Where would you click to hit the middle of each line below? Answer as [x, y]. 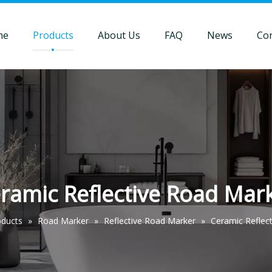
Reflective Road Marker [149, 221]
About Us [119, 35]
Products [53, 35]
